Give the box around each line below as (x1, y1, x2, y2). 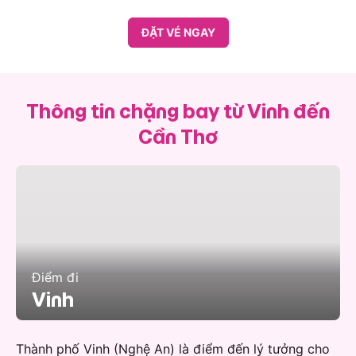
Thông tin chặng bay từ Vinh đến (26, 99, 330, 122)
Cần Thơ (138, 125, 218, 147)
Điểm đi (32, 269, 79, 286)
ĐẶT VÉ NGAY (141, 25, 215, 39)
